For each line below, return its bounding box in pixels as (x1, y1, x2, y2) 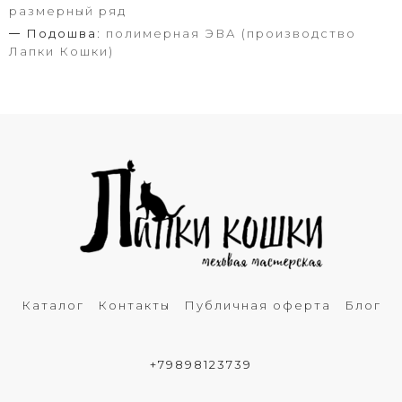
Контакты (97, 298, 170, 313)
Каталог (21, 298, 84, 313)
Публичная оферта (183, 298, 331, 313)
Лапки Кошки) (9, 44, 114, 59)
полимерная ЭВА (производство (106, 26, 356, 41)
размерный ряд (9, 4, 127, 19)
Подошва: (27, 26, 101, 41)
